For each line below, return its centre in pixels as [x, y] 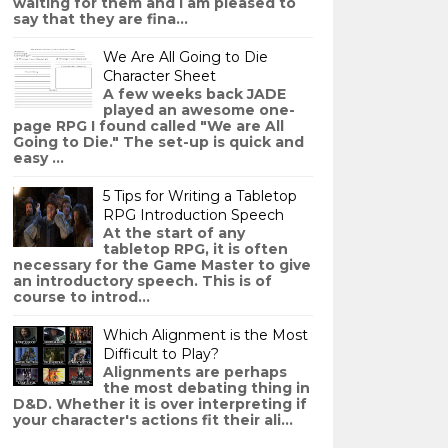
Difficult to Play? [160, 354]
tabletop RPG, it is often [195, 249]
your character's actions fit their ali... [152, 420]
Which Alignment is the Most [205, 335]
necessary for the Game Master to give [161, 265]
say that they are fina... [100, 19]
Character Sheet [159, 76]
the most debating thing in [206, 388]
